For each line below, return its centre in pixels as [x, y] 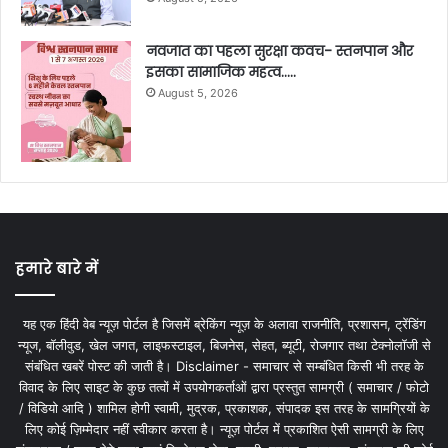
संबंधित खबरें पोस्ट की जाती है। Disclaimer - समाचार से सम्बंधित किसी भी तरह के [224, 365]
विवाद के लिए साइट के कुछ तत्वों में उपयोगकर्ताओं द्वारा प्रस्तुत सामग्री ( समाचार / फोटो [224, 386]
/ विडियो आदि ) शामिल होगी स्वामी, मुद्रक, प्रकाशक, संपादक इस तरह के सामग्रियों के [224, 407]
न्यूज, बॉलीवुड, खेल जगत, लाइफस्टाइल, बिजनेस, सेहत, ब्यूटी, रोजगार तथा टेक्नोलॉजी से [224, 344]
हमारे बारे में [56, 268]
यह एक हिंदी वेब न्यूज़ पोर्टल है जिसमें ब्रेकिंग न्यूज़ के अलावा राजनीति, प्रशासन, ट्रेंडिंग [224, 323]
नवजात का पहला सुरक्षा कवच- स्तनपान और [279, 50]
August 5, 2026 [198, 92]
